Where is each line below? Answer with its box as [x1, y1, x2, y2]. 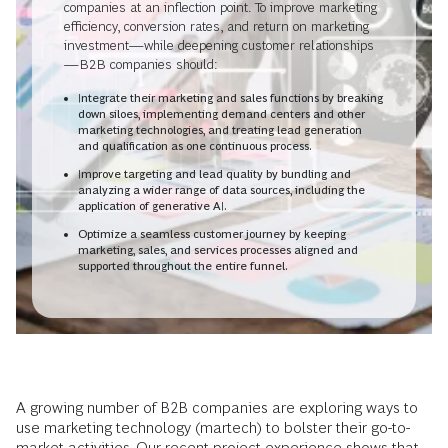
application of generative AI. [78, 198, 227, 213]
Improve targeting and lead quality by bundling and [78, 166, 351, 181]
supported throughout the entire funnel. [78, 258, 288, 273]
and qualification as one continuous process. [78, 138, 312, 153]
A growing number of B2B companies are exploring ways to [16, 399, 418, 417]
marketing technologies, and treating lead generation [78, 122, 362, 137]
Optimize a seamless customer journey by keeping [78, 226, 346, 241]
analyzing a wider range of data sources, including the [78, 182, 365, 197]
